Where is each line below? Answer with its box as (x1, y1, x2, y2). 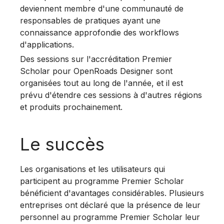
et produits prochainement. (20, 102, 122, 112)
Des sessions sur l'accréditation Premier (20, 54, 172, 64)
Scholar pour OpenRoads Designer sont (20, 66, 172, 76)
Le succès (20, 133, 104, 154)
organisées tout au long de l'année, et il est (20, 78, 183, 88)
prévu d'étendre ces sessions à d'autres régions (20, 90, 202, 100)
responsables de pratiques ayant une (20, 15, 160, 25)
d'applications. (20, 39, 74, 49)
